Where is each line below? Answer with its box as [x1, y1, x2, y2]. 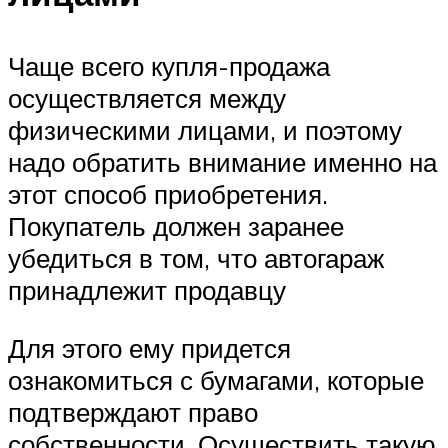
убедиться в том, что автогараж [8, 242, 384, 275]
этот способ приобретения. [8, 178, 328, 211]
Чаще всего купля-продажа [8, 50, 330, 83]
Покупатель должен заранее [8, 210, 344, 243]
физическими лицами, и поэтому [8, 114, 402, 147]
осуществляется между [8, 82, 286, 115]
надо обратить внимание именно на [8, 146, 437, 179]
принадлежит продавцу [8, 274, 286, 307]
